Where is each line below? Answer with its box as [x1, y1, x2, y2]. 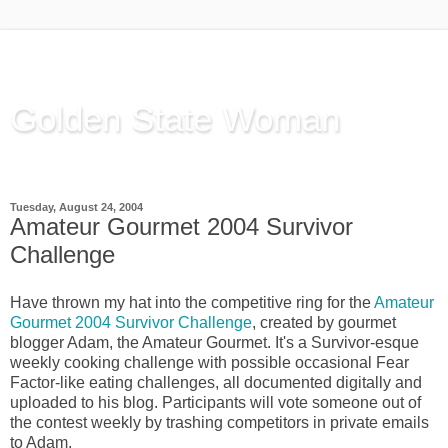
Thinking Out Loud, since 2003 [10, 151, 227, 168]
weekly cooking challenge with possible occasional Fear [10, 353, 409, 371]
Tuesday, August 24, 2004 [10, 201, 143, 213]
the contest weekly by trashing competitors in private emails [10, 413, 429, 431]
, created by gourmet [252, 313, 396, 331]
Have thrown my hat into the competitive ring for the [10, 293, 374, 311]
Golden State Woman [10, 100, 340, 138]
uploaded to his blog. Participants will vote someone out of [10, 393, 421, 411]
